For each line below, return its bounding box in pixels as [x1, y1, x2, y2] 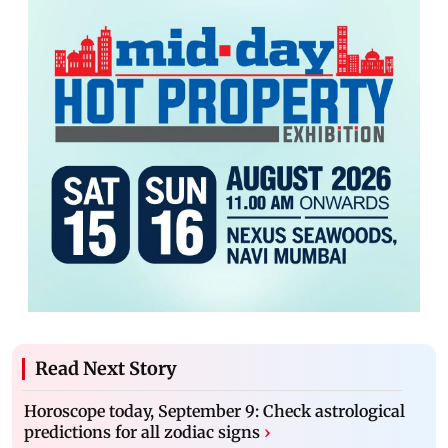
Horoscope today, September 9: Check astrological [24, 400, 405, 421]
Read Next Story [35, 356, 177, 380]
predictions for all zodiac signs [24, 421, 260, 442]
